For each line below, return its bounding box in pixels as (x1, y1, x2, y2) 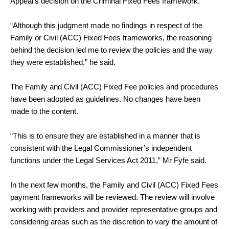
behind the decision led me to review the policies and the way (10, 45, 213, 54)
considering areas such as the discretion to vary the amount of (10, 217, 217, 226)
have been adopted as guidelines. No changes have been (10, 95, 200, 103)
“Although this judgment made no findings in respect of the (10, 21, 202, 30)
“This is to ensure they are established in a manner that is (10, 131, 200, 140)
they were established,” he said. (10, 58, 116, 66)
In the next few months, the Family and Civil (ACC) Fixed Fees (10, 180, 218, 189)
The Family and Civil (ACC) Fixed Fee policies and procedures (10, 82, 218, 91)
